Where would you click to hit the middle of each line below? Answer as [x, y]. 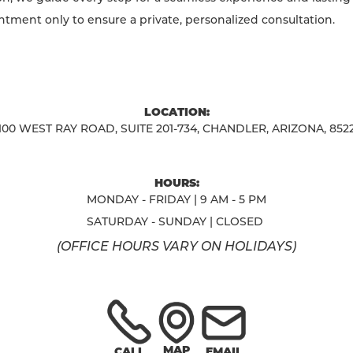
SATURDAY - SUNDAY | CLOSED [175, 223]
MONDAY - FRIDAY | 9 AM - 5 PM [176, 201]
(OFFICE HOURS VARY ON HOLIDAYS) [176, 246]
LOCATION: [176, 113]
